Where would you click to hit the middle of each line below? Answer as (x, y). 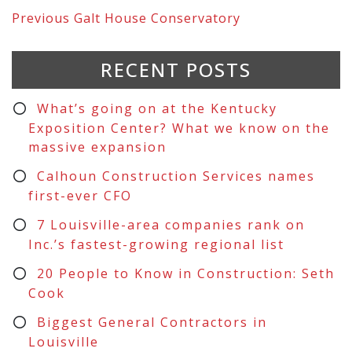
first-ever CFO (80, 195)
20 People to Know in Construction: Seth (185, 273)
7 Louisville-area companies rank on (170, 224)
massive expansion (97, 147)
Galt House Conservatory (157, 18)
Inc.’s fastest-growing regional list (156, 244)
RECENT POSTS (176, 69)
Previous (43, 18)
